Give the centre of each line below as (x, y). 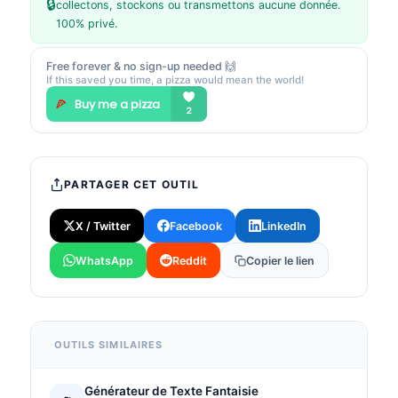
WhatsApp (105, 260)
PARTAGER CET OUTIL (131, 184)
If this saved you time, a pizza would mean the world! (175, 80)
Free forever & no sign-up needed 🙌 (141, 66)
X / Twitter (103, 226)
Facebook (195, 226)
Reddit (189, 260)
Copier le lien (280, 260)
